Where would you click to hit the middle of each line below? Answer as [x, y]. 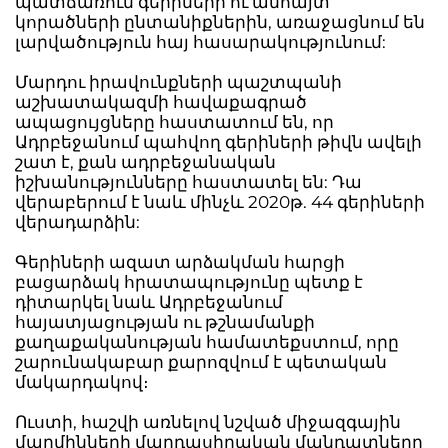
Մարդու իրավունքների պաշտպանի [178, 82]
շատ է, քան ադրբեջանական [145, 162]
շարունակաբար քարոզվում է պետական [201, 362]
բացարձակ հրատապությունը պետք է [189, 282]
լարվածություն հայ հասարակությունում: [200, 42]
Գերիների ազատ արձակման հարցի [180, 262]
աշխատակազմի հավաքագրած [161, 102]
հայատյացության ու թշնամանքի [165, 322]
